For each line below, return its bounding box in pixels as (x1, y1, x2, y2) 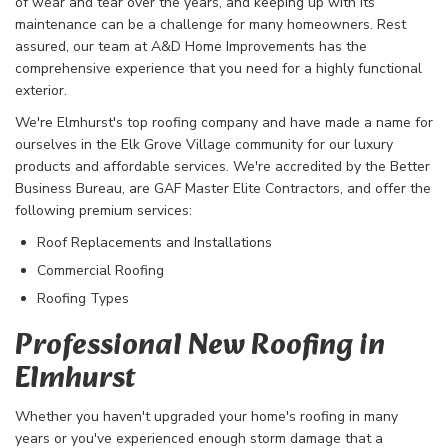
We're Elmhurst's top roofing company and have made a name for (15, 113, 433, 133)
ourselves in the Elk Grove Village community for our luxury (15, 135, 393, 155)
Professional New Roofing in (15, 321, 385, 373)
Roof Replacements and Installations (37, 233, 272, 253)
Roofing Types (37, 289, 129, 309)
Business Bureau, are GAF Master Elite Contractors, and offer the (15, 179, 431, 199)
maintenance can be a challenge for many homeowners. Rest (15, 15, 406, 35)
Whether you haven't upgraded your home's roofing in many (15, 407, 398, 427)
